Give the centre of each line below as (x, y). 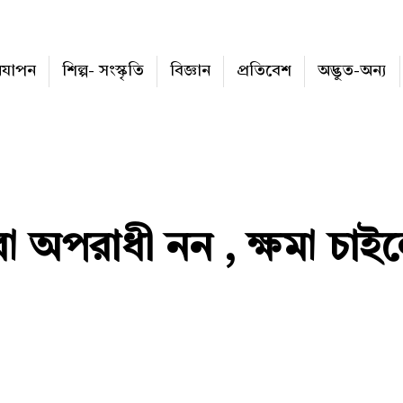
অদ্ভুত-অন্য (352, 71)
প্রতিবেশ (264, 71)
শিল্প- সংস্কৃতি (103, 71)
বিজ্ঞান (190, 71)
